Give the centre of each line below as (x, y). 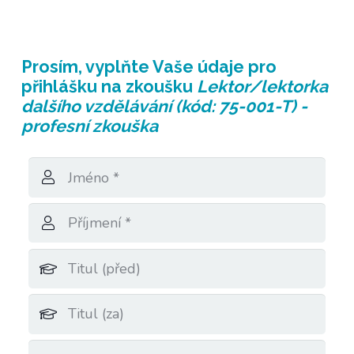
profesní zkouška (90, 126)
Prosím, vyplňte (87, 67)
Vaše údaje (198, 67)
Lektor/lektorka (262, 87)
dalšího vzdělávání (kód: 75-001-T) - (164, 107)
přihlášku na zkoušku (109, 87)
